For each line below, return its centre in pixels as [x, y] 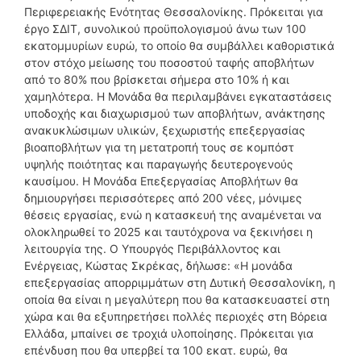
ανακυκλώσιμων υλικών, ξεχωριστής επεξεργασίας [165, 130]
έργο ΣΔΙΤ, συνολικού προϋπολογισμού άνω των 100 [165, 28]
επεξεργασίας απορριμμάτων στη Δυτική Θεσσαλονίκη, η [180, 282]
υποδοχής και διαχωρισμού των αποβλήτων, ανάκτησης [175, 113]
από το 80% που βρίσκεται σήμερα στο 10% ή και [157, 79]
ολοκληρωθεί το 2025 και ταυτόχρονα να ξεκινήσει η [168, 231]
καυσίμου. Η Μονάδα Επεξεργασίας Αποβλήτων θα [161, 180]
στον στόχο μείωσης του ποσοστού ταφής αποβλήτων [169, 62]
